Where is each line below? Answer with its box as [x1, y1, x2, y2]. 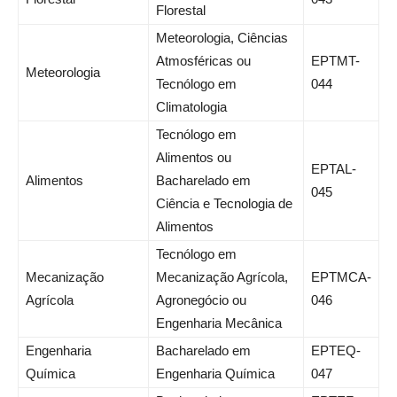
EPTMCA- [311, 269, 371, 285]
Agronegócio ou [156, 292, 246, 308]
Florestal [156, 3, 206, 19]
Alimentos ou [156, 150, 231, 166]
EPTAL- [311, 161, 356, 177]
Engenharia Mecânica [156, 315, 282, 331]
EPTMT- [311, 53, 360, 69]
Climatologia [156, 99, 227, 115]
